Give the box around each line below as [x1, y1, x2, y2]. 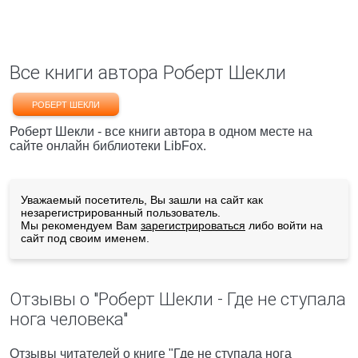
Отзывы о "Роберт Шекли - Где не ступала [10, 289, 346, 309]
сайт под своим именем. [21, 232, 149, 245]
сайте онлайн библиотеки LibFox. [10, 139, 206, 153]
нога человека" [10, 309, 128, 329]
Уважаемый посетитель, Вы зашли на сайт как [21, 193, 263, 206]
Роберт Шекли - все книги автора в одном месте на [10, 125, 312, 138]
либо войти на [245, 219, 323, 232]
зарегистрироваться [141, 219, 245, 232]
